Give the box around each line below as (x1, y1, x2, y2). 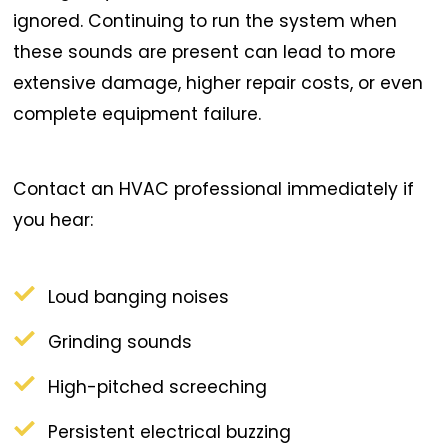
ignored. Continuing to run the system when (13, 8, 398, 33)
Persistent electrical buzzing (48, 419, 292, 444)
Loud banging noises (48, 285, 230, 310)
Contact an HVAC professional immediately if (13, 176, 415, 201)
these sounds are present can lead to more (13, 39, 397, 64)
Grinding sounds (48, 330, 193, 355)
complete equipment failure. (13, 101, 262, 126)
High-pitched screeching (48, 374, 268, 399)
